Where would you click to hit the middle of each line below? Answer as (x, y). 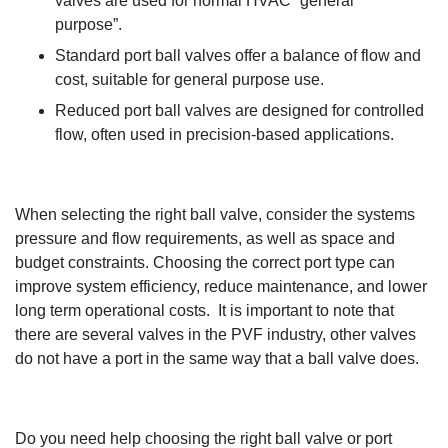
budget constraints (80, 263)
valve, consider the (288, 215)
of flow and (382, 56)
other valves (371, 335)
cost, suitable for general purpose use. (189, 80)
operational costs (143, 311)
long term (48, 311)
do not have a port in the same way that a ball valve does (215, 359)
